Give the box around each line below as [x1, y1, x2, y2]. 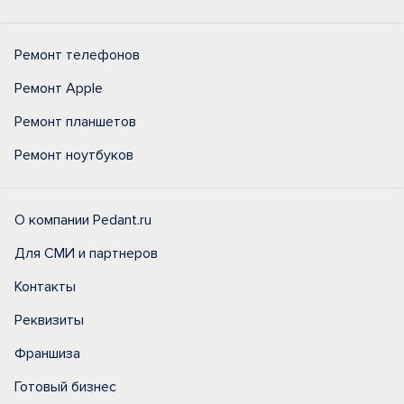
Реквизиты [14, 311, 84, 329]
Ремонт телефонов [14, 46, 140, 64]
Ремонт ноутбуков [14, 146, 133, 164]
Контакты [14, 278, 76, 296]
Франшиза [14, 344, 80, 363]
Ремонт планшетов [14, 113, 136, 131]
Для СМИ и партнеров [14, 244, 158, 262]
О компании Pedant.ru [14, 211, 151, 229]
